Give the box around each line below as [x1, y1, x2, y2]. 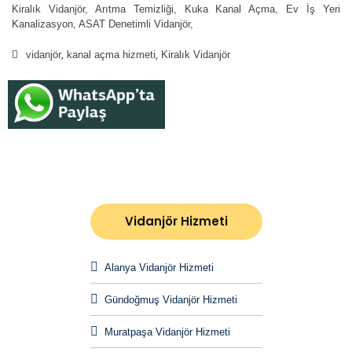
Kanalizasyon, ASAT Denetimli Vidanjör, [12, 18, 196, 31]
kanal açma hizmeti [67, 49, 156, 61]
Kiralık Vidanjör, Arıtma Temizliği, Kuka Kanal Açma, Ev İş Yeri [12, 3, 340, 16]
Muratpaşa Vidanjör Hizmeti [104, 326, 230, 339]
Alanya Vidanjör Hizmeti [104, 262, 214, 274]
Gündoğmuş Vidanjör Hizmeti [104, 294, 237, 306]
